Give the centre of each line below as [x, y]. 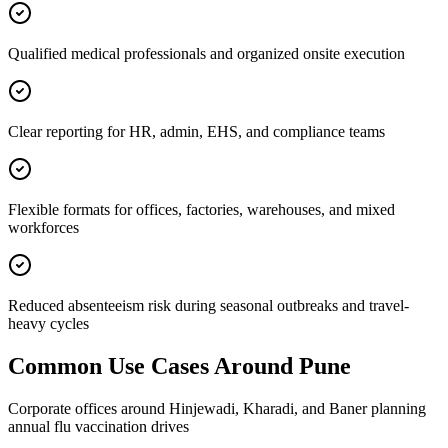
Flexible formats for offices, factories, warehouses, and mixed [201, 210]
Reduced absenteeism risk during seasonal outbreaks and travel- [208, 306]
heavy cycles [48, 324]
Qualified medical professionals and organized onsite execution [206, 54]
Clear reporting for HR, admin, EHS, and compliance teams [196, 132]
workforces [43, 228]
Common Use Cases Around [153, 366]
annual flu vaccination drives [98, 427]
